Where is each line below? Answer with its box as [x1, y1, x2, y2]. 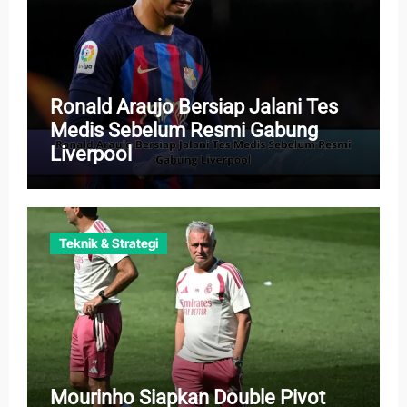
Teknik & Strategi [58, 234, 158, 251]
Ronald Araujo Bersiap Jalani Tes [49, 95, 338, 118]
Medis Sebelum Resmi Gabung [49, 119, 318, 142]
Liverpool [49, 143, 132, 165]
